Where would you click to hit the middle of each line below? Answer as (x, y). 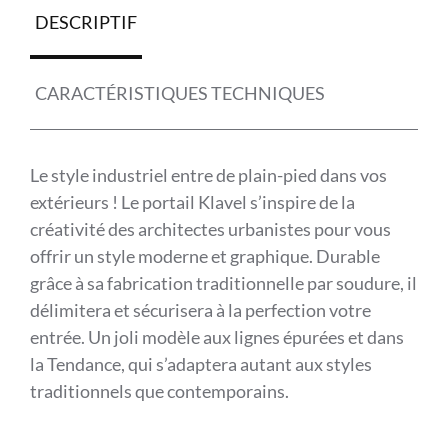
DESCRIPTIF (85, 21)
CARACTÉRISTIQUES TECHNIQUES (179, 92)
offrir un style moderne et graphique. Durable (204, 255)
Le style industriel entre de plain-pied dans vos (208, 174)
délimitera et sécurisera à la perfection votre (200, 309)
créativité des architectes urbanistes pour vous (210, 228)
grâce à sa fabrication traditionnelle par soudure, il (223, 282)
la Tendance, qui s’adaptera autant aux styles (200, 363)
